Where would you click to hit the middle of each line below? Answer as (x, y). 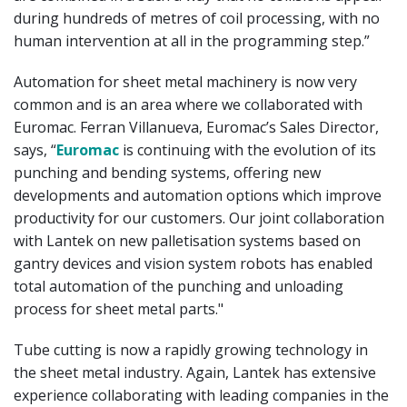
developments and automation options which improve (198, 195)
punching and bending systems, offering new (167, 172)
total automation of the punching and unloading (179, 286)
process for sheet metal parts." (119, 308)
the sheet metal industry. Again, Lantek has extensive (195, 372)
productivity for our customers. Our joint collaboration (199, 218)
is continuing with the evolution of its (248, 149)
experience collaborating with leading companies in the (201, 395)
